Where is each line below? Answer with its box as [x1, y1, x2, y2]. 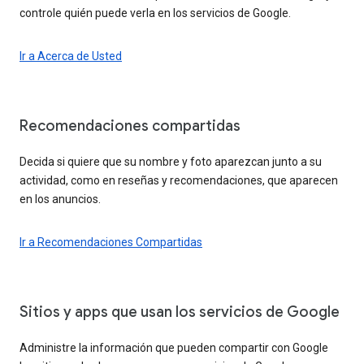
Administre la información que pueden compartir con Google [19, 340, 328, 354]
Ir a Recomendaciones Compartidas [19, 235, 202, 249]
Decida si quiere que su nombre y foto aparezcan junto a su [19, 154, 322, 168]
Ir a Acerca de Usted [19, 49, 122, 63]
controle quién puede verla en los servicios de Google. [19, 6, 291, 19]
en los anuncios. [19, 192, 101, 206]
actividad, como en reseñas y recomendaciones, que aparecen [19, 173, 338, 187]
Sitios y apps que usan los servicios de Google [19, 302, 340, 321]
